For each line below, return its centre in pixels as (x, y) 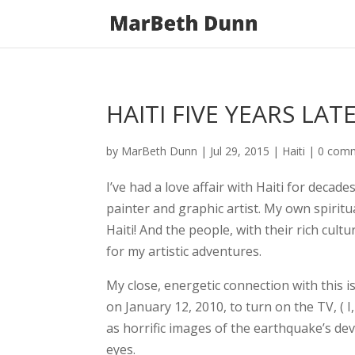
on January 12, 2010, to (176, 307)
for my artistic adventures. (184, 251)
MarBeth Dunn (160, 151)
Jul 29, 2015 (240, 151)
